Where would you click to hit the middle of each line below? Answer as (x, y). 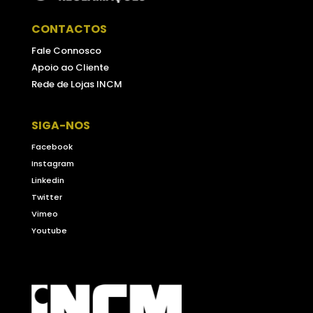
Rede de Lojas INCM (77, 84)
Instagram (52, 163)
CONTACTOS (69, 29)
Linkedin (48, 180)
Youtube (49, 230)
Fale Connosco (66, 50)
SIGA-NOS (60, 125)
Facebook (52, 146)
